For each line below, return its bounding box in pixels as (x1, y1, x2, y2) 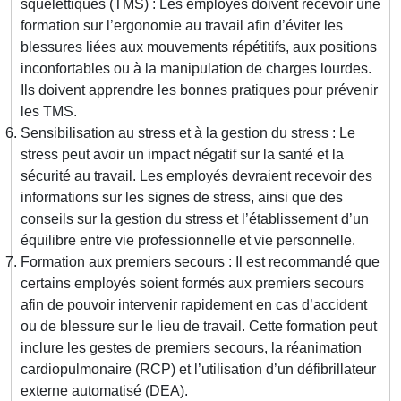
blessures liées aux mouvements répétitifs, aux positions (21, 39, 377, 55)
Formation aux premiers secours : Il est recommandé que (21, 254, 380, 270)
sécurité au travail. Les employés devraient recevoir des (21, 168, 372, 184)
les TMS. (21, 104, 77, 120)
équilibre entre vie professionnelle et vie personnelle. (21, 233, 355, 249)
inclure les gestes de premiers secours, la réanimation (21, 340, 362, 356)
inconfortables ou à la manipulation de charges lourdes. (21, 61, 371, 77)
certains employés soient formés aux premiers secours (21, 276, 364, 292)
